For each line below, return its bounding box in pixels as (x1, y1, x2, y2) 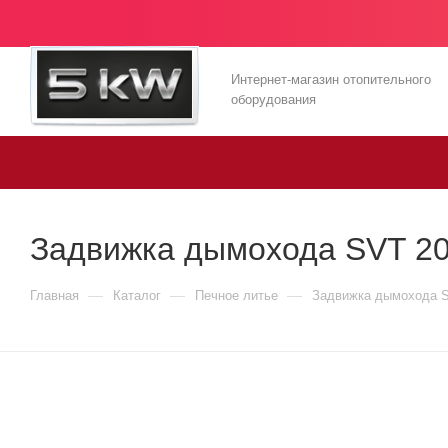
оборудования (231, 92, 317, 108)
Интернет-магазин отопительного (231, 72, 432, 88)
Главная (30, 287, 79, 303)
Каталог (113, 287, 161, 303)
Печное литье (195, 287, 278, 303)
